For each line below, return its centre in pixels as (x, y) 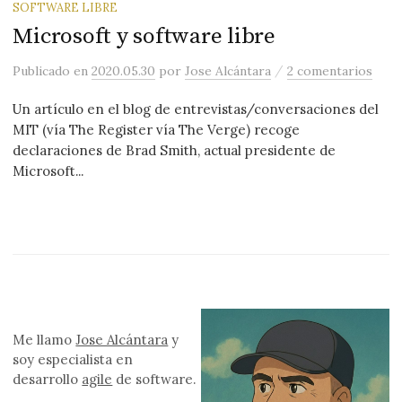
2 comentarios (330, 71)
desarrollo (48, 379)
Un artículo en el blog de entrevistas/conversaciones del (196, 109)
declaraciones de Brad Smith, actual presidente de (175, 151)
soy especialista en (73, 359)
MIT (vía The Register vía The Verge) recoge (157, 130)
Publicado (44, 71)
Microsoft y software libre (144, 37)
